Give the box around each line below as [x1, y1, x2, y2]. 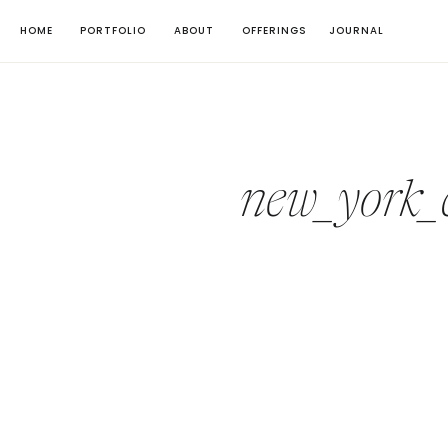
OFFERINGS [242, 23, 307, 38]
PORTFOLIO [80, 23, 146, 38]
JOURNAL [328, 23, 384, 38]
